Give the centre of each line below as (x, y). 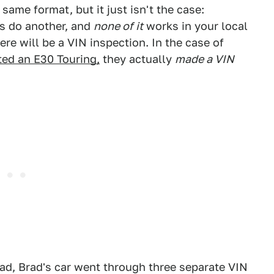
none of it (118, 26)
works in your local (195, 26)
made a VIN (205, 59)
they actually (137, 59)
